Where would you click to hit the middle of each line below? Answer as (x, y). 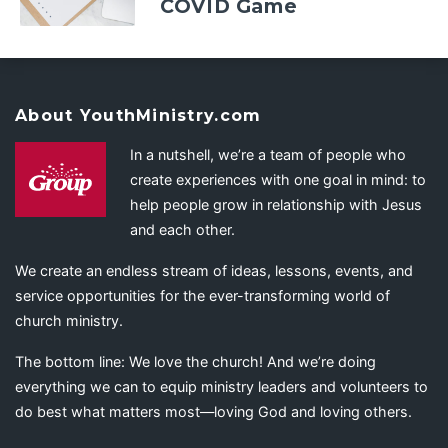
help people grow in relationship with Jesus (276, 204)
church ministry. (69, 320)
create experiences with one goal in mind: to (278, 179)
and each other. (182, 229)
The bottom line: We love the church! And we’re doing (195, 361)
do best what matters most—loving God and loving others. (213, 411)
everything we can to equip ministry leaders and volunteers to (221, 386)
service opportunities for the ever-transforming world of (202, 295)
